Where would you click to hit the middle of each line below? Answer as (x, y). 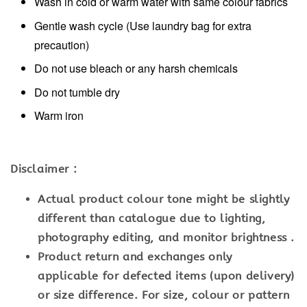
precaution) (62, 45)
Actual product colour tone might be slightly (164, 199)
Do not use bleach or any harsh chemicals (136, 69)
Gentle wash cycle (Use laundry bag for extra (143, 25)
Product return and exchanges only (135, 256)
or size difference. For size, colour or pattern (164, 295)
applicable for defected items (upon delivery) (167, 275)
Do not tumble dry (77, 92)
